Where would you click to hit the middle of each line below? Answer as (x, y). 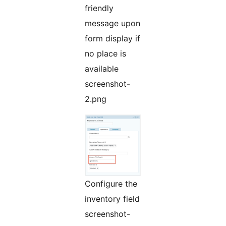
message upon (112, 23)
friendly (99, 8)
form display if (112, 38)
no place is (105, 53)
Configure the (111, 184)
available (102, 68)
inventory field (112, 199)
